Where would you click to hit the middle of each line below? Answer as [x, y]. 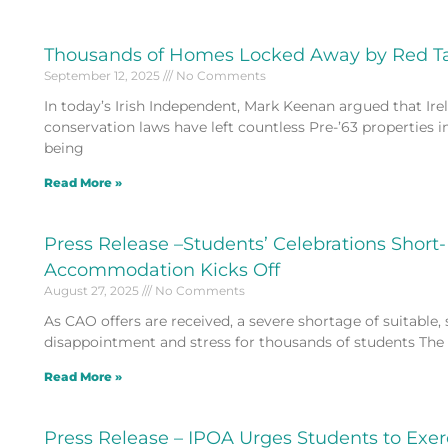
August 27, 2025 [92, 290]
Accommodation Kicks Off [161, 269]
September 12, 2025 [103, 75]
